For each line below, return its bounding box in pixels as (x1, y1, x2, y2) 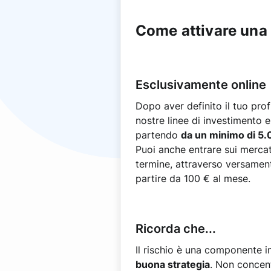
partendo (135, 129, 181, 141)
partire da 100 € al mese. (135, 172, 250, 184)
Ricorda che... (135, 221, 216, 236)
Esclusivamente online (135, 77, 266, 92)
